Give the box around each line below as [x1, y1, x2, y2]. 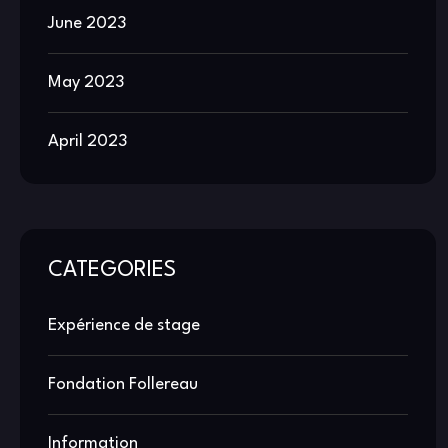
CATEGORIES [48, 260, 176, 282]
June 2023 [48, 15, 126, 33]
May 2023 [48, 74, 124, 92]
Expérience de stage [48, 317, 200, 335]
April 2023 [48, 133, 127, 151]
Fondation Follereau [48, 376, 198, 394]
